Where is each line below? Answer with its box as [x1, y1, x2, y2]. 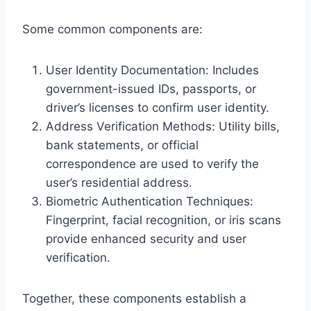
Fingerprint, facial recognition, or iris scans [46, 212, 281, 227]
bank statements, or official [46, 137, 199, 152]
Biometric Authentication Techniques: [46, 194, 253, 208]
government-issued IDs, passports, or [46, 81, 256, 96]
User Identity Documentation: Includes [46, 62, 259, 77]
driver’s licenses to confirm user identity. [46, 100, 269, 115]
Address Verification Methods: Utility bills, [46, 119, 280, 133]
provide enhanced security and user [46, 231, 246, 246]
